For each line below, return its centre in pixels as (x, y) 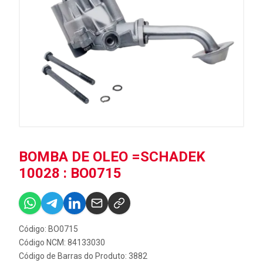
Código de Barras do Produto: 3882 (83, 256)
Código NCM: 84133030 (62, 242)
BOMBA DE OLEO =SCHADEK (112, 157)
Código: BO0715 (48, 229)
